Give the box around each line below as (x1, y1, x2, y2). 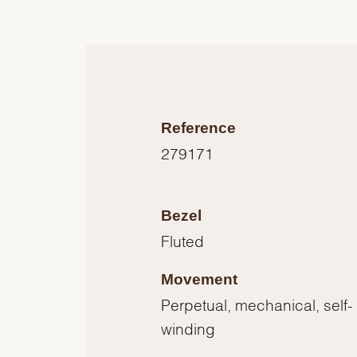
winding (161, 324, 216, 332)
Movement (161, 271, 238, 288)
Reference (161, 120, 237, 137)
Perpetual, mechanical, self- (161, 300, 353, 308)
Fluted (161, 236, 205, 245)
